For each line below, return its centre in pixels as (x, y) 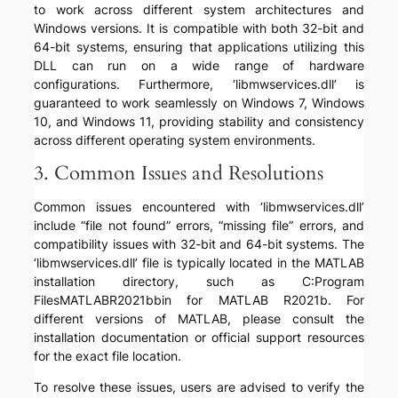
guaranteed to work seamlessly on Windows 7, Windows (199, 103)
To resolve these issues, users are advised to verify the (199, 387)
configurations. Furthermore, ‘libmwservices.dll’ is (199, 84)
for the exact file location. (108, 356)
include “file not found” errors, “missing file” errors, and (199, 226)
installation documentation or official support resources (199, 338)
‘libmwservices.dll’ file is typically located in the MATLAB (199, 263)
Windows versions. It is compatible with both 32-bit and (199, 28)
